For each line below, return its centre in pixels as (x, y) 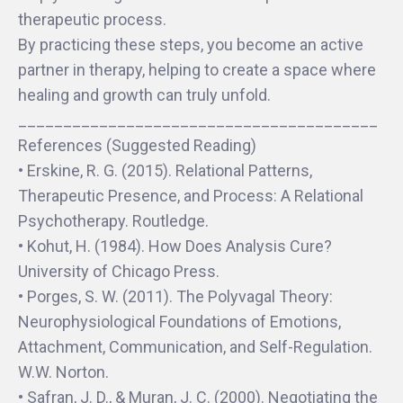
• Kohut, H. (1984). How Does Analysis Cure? (175, 246)
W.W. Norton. (63, 372)
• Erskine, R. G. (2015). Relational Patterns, (165, 170)
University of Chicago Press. (119, 271)
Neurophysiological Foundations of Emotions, (179, 322)
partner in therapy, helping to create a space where (197, 70)
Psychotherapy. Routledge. (113, 221)
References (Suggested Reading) (137, 145)
